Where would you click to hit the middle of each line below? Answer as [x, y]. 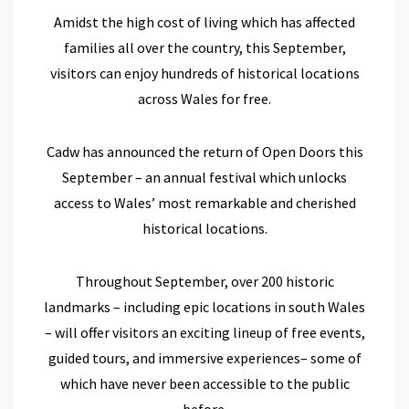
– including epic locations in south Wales [238, 306]
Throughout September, [153, 281]
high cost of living [184, 21]
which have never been [131, 383]
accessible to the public [276, 383]
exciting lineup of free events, [272, 332]
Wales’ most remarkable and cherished [235, 202]
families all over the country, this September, [204, 47]
